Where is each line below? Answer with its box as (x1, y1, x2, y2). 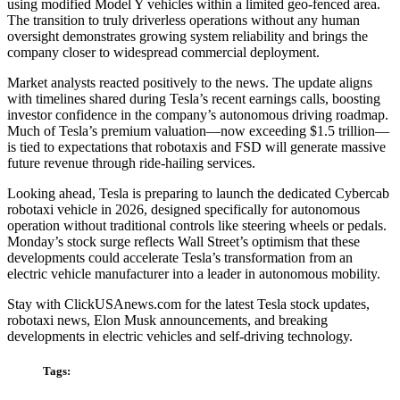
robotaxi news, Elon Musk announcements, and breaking (7, 312, 328, 329)
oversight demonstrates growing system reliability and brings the (7, 29, 368, 45)
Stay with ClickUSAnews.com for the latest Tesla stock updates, (7, 296, 370, 312)
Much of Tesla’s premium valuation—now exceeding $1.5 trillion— (7, 123, 389, 139)
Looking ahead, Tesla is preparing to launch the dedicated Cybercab (7, 186, 389, 202)
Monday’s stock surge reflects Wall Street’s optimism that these (7, 234, 360, 250)
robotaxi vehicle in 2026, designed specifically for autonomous (7, 202, 360, 218)
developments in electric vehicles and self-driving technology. (7, 329, 353, 345)
